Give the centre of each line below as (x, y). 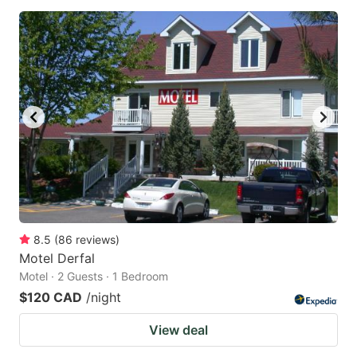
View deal (178, 330)
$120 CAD (51, 298)
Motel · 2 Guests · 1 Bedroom (94, 277)
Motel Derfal (57, 259)
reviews (96, 240)
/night (104, 298)
